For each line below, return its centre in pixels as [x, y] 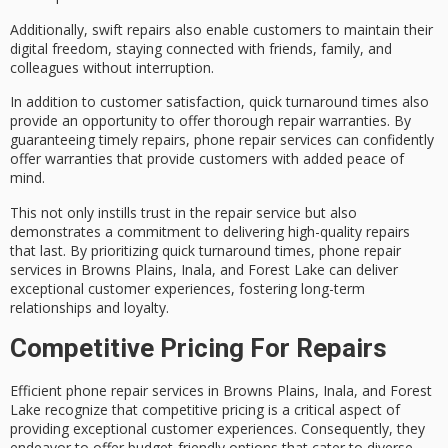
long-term [333, 288]
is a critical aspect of [332, 409]
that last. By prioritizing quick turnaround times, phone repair [205, 250]
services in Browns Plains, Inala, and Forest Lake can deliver [204, 269]
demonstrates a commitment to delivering [149, 231]
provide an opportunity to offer [112, 121]
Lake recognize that [76, 409]
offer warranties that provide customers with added [178, 159]
